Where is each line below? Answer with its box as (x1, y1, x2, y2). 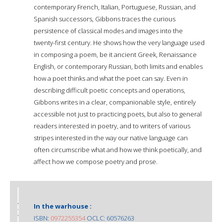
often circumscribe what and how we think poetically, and (34, 145, 202, 154)
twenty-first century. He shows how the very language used (34, 38, 205, 47)
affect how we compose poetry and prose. (34, 157, 158, 166)
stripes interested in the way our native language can (34, 133, 188, 142)
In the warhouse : (34, 201, 92, 211)
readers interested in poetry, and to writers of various (34, 121, 190, 130)
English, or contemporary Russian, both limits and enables (34, 61, 203, 71)
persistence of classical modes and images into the (34, 26, 183, 35)
